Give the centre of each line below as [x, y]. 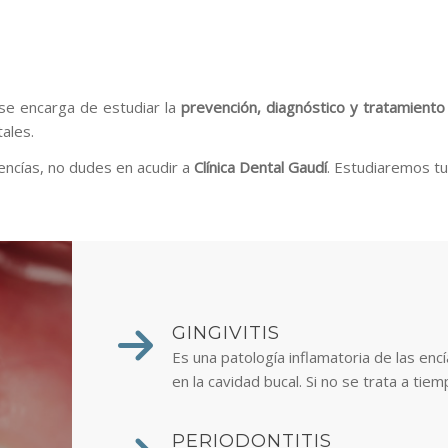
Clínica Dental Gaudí [260, 167]
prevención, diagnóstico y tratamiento [313, 107]
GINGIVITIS [225, 333]
